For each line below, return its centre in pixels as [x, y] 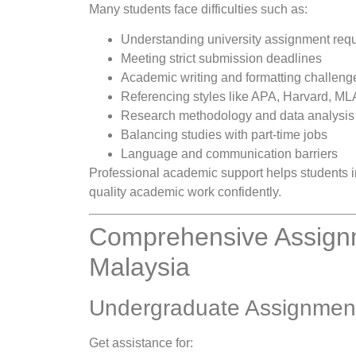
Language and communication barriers [229, 154]
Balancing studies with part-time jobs [224, 135]
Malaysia [139, 267]
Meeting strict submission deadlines [221, 59]
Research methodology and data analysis [238, 116]
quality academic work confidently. [185, 192]
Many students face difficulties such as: [198, 9]
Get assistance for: [141, 342]
